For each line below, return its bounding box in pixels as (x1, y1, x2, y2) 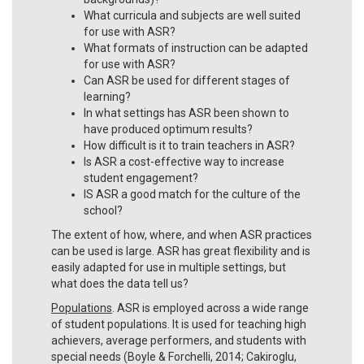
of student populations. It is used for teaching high (51, 317, 306, 331)
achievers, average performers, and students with (51, 333, 306, 347)
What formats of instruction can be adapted (84, 41, 308, 54)
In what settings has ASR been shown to (84, 106, 289, 119)
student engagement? (84, 171, 198, 184)
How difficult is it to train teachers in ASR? (84, 138, 295, 152)
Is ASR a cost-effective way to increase (84, 154, 284, 168)
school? (84, 203, 123, 217)
